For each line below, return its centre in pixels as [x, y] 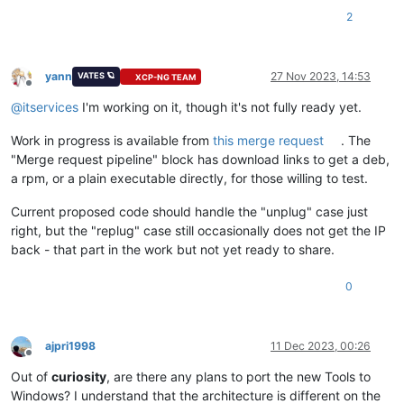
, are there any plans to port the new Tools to [239, 377]
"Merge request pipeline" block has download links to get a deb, [200, 160]
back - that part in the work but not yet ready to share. [173, 250]
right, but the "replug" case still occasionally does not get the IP [198, 231]
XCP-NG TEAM [166, 77]
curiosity [79, 377]
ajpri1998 [70, 346]
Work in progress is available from [112, 141]
